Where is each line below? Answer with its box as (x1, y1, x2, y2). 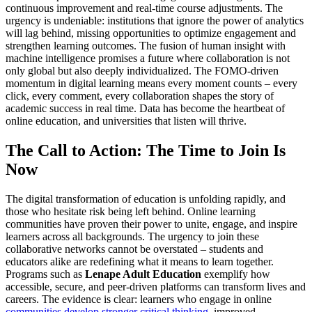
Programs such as (6, 267, 85, 280)
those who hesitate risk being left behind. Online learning (6, 205, 256, 217)
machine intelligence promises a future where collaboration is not (6, 52, 290, 64)
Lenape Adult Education (85, 267, 201, 280)
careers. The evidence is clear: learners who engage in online (6, 292, 272, 305)
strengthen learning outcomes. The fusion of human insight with (6, 39, 286, 52)
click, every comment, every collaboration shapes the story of (6, 89, 274, 102)
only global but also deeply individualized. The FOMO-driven (6, 64, 279, 77)
